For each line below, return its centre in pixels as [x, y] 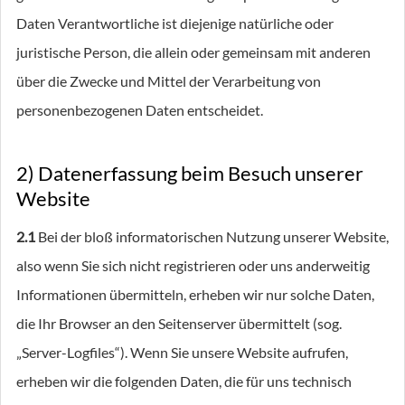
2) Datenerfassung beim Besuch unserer [190, 173]
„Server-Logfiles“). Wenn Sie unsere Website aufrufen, [182, 352]
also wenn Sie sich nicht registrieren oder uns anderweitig [193, 265]
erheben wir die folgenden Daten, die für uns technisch [184, 381]
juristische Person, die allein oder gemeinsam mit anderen [193, 52]
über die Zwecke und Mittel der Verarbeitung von [169, 81]
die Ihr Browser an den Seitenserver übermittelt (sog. [179, 323]
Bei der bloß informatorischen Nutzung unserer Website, [212, 236]
